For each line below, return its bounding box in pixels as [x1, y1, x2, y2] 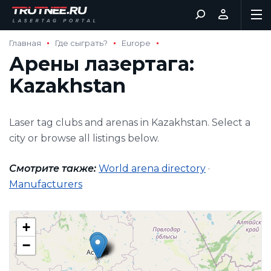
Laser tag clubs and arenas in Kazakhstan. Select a [9, 117, 250, 128]
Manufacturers [9, 178, 82, 190]
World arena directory [99, 163, 206, 174]
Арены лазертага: [9, 52, 194, 76]
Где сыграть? [55, 38, 108, 48]
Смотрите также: [9, 163, 96, 174]
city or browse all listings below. [9, 132, 159, 144]
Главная [9, 38, 41, 48]
